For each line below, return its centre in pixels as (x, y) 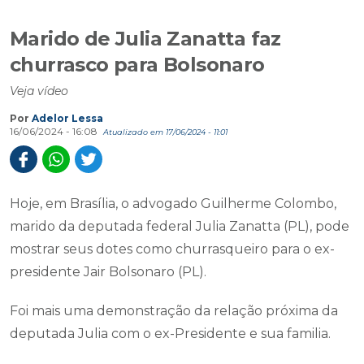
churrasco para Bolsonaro (137, 65)
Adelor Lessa (67, 118)
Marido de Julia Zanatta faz (145, 39)
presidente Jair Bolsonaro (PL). (108, 272)
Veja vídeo (39, 91)
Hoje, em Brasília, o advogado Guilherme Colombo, (173, 204)
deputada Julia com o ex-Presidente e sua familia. (170, 334)
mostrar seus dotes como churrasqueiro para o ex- (172, 249)
